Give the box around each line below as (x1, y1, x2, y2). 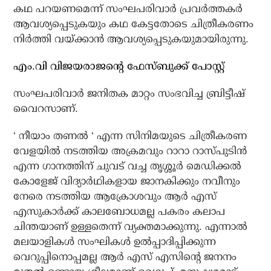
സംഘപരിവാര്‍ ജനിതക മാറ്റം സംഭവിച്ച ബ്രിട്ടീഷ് (13, 88, 246, 100)
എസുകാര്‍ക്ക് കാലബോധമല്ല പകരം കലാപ (13, 206, 226, 218)
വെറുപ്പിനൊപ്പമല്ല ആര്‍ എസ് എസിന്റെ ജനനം (13, 251, 237, 263)
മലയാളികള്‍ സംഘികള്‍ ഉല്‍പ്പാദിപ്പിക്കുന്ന (13, 236, 217, 248)
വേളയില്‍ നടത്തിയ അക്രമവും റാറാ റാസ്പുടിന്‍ (13, 145, 247, 157)
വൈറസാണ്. (13, 103, 79, 115)
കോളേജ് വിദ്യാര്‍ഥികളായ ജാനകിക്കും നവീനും (13, 175, 241, 188)
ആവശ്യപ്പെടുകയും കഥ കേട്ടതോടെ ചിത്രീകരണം (13, 18, 254, 30)
